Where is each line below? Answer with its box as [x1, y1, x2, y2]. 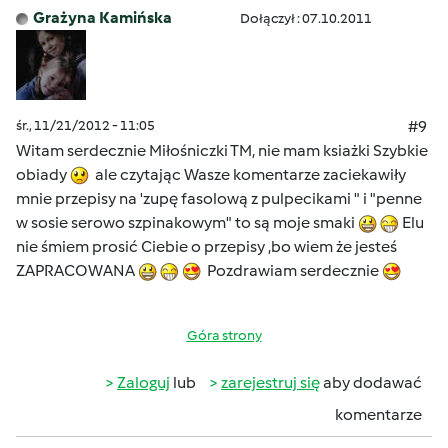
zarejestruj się [221, 373, 320, 392]
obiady [16, 165, 70, 184]
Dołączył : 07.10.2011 [240, 10, 372, 27]
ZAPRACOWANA [16, 261, 138, 280]
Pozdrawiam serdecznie [201, 261, 382, 280]
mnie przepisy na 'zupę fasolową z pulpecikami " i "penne [16, 189, 422, 208]
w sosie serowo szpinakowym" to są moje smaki [16, 213, 358, 232]
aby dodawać [320, 373, 422, 392]
